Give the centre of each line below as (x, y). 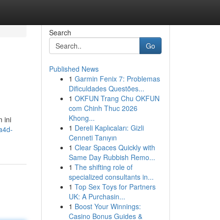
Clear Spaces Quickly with (115, 147)
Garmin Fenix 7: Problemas (117, 79)
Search (60, 32)
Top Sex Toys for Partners (115, 187)
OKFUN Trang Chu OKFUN (117, 98)
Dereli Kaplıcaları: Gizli (109, 128)
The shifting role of (103, 167)
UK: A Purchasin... (97, 196)
